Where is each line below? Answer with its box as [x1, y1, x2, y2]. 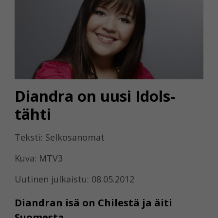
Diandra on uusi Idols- [15, 85, 175, 106]
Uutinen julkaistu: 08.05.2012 [15, 173, 134, 185]
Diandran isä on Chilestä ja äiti [15, 196, 172, 209]
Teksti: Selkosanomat [15, 131, 105, 143]
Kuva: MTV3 [15, 152, 63, 164]
